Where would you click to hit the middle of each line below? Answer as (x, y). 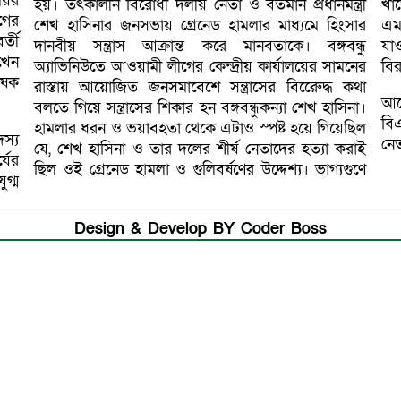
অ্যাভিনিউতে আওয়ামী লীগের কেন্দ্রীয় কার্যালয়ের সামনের (200, 67)
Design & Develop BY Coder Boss (200, 229)
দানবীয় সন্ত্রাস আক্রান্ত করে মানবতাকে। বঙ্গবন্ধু (200, 46)
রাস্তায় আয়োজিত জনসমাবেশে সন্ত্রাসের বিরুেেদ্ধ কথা (200, 87)
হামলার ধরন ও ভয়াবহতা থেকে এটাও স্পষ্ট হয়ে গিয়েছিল (200, 128)
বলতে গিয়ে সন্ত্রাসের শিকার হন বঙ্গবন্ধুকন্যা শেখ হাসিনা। (200, 108)
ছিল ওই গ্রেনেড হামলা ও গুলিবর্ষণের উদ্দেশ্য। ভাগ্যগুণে (200, 170)
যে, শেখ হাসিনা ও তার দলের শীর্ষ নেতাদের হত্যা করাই (200, 149)
